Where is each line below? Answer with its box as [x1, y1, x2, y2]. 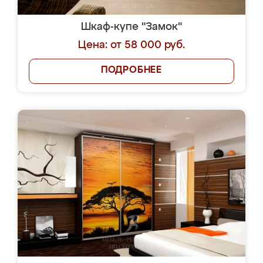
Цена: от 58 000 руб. [78, 40, 185, 50]
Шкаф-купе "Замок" [81, 22, 182, 32]
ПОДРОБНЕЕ [100, 66, 163, 75]
